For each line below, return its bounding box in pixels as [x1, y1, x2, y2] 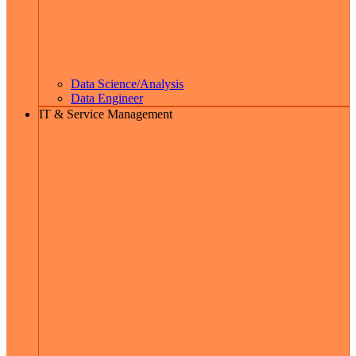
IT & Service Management [39, 107, 172, 122]
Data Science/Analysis [71, 77, 184, 91]
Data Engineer [71, 91, 143, 106]
